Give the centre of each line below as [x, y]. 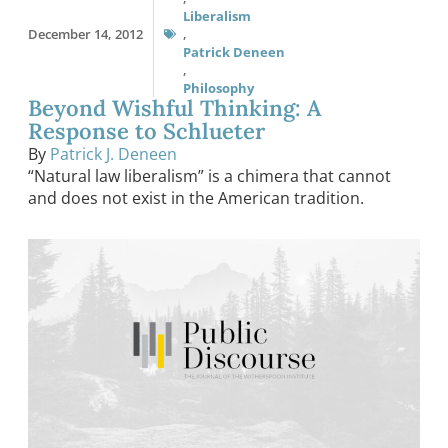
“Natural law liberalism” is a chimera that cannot [209, 176]
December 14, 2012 [85, 34]
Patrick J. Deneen [113, 154]
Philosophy [218, 88]
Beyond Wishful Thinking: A [174, 108]
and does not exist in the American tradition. [196, 198]
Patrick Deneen [234, 52]
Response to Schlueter [146, 131]
